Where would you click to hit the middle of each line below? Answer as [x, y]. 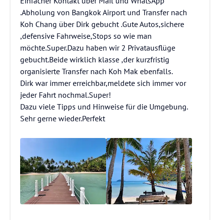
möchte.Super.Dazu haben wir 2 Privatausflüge [98, 48]
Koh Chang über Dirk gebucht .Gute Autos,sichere [102, 24]
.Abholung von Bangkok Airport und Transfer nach [104, 12]
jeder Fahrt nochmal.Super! [66, 95]
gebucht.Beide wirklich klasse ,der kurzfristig [95, 59]
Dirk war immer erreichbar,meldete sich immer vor [103, 83]
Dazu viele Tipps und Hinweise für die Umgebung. [104, 107]
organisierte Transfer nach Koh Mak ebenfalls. [96, 71]
